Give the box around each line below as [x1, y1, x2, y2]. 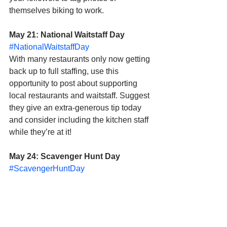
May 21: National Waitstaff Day [9, 30, 125, 39]
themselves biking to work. [9, 6, 106, 15]
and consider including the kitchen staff [9, 115, 150, 124]
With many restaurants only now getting [9, 54, 152, 63]
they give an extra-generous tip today [9, 103, 143, 112]
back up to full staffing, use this [9, 66, 121, 75]
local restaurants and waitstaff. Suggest [9, 91, 152, 100]
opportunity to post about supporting [9, 79, 139, 88]
